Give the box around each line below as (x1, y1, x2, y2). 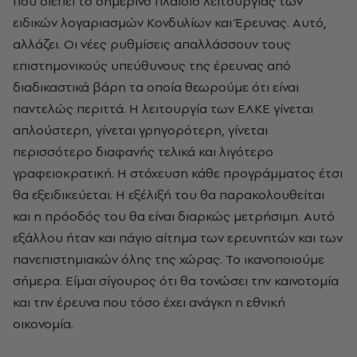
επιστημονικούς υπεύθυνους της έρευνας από (13, 57, 291, 74)
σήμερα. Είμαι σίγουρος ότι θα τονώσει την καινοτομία (13, 272, 339, 289)
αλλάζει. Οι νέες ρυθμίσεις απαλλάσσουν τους (13, 35, 291, 53)
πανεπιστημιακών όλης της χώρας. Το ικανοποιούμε (13, 250, 324, 268)
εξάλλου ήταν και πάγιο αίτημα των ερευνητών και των (13, 229, 343, 246)
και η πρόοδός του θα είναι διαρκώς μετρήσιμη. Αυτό (13, 207, 335, 225)
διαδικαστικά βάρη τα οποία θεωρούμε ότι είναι (13, 78, 299, 96)
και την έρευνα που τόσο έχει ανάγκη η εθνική (13, 293, 285, 311)
